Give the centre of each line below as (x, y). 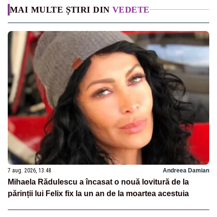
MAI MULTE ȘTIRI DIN (61, 9)
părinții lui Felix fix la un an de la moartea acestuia (98, 194)
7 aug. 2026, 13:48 (30, 171)
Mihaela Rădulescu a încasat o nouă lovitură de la (98, 182)
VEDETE (131, 9)
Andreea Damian (186, 171)
